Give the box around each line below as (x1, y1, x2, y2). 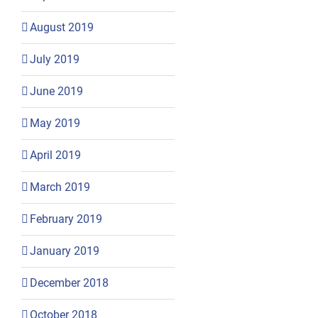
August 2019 (29, 20, 94, 34)
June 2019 (29, 84, 83, 98)
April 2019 (29, 148, 81, 162)
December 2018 (29, 275, 109, 290)
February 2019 (29, 212, 102, 226)
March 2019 (29, 180, 90, 194)
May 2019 (29, 116, 80, 130)
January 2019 (29, 243, 99, 258)
